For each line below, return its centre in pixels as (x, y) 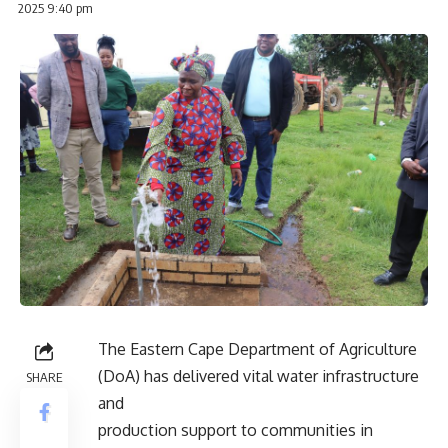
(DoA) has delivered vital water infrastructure (258, 375)
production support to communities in (235, 429)
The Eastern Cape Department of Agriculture (257, 348)
